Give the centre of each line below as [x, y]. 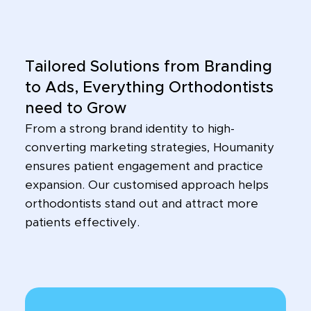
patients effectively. [82, 223]
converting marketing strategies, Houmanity [149, 148]
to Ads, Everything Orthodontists [149, 89]
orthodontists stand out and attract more [141, 204]
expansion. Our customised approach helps [146, 185]
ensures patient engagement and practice [144, 167]
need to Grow [75, 109]
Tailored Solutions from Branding [148, 68]
